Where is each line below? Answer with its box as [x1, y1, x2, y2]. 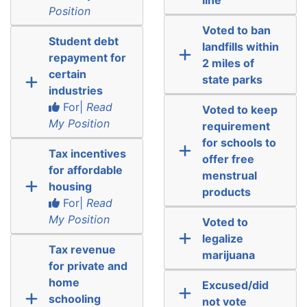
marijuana [201, 247, 255, 262]
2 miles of [201, 56, 254, 70]
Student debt [48, 34, 119, 48]
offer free [201, 151, 254, 166]
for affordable [48, 162, 123, 177]
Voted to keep [201, 102, 278, 116]
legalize [201, 231, 243, 245]
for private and [48, 258, 127, 273]
